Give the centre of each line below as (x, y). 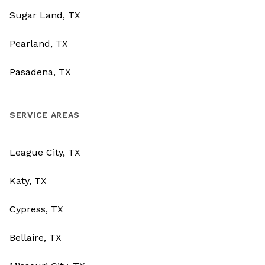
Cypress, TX (36, 209)
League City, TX (45, 153)
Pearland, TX (39, 44)
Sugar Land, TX (45, 15)
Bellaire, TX (35, 238)
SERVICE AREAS (45, 115)
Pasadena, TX (40, 72)
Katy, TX (28, 181)
